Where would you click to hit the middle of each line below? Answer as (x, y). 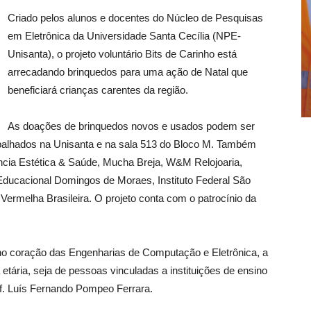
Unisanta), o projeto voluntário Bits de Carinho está (122, 54)
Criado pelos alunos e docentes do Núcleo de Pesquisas (135, 18)
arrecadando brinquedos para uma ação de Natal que (128, 72)
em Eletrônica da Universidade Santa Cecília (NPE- (124, 36)
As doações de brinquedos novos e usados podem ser (131, 126)
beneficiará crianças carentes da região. (98, 90)
